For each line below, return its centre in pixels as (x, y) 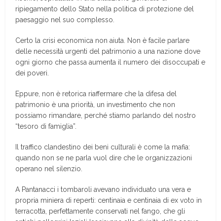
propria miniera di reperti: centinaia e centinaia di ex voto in (109, 200)
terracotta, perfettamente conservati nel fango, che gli (100, 211)
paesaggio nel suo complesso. (65, 20)
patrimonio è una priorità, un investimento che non (95, 105)
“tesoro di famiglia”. (46, 126)
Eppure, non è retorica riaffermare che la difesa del (96, 94)
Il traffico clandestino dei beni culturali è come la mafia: (103, 147)
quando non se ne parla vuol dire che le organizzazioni (104, 158)
